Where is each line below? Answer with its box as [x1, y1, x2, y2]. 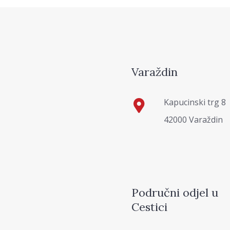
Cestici [131, 199, 167, 214]
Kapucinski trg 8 [163, 96, 226, 108]
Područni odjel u [131, 185, 218, 200]
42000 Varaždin [163, 113, 223, 125]
